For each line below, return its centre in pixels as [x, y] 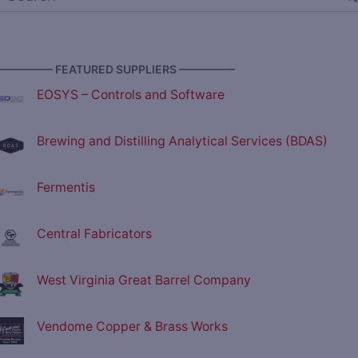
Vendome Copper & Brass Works [132, 327]
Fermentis [66, 188]
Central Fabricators [94, 234]
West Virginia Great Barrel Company [144, 280]
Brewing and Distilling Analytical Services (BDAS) [182, 141]
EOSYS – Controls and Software [131, 95]
